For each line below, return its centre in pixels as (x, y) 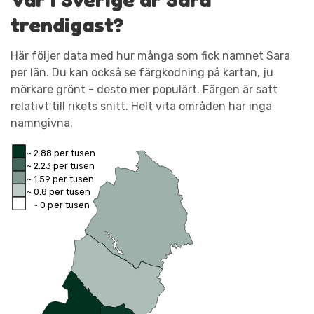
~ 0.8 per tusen (59, 191)
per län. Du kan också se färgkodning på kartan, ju (142, 72)
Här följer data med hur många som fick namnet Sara (150, 55)
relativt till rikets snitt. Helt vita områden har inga (141, 106)
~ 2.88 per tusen (61, 153)
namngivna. (42, 123)
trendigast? (67, 24)
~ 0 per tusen (61, 205)
